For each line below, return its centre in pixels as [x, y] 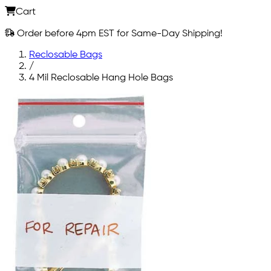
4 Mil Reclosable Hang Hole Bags [101, 78]
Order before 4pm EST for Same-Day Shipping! [119, 34]
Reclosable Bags [66, 55]
